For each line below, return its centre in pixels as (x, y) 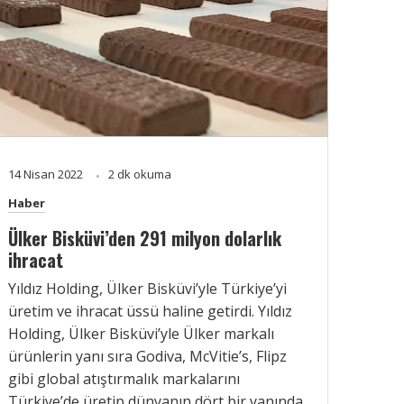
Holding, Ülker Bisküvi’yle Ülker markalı (141, 333)
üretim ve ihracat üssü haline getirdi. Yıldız (150, 311)
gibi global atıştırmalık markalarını (124, 378)
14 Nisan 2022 (47, 174)
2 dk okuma (140, 174)
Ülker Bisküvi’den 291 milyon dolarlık (145, 238)
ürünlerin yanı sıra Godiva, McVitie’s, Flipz (147, 356)
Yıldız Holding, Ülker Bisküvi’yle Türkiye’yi (147, 288)
